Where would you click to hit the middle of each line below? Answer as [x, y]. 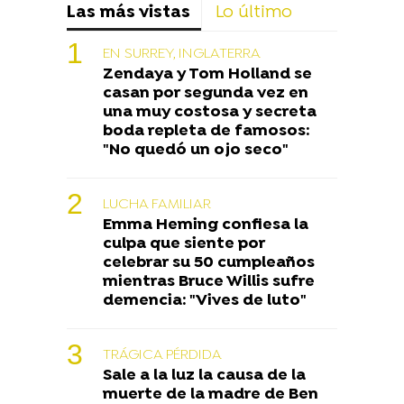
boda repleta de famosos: [207, 131]
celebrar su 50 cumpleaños [209, 262]
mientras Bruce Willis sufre [209, 281]
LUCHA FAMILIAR [157, 204]
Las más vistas [129, 13]
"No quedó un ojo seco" [196, 150]
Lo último [254, 13]
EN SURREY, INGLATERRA [182, 54]
